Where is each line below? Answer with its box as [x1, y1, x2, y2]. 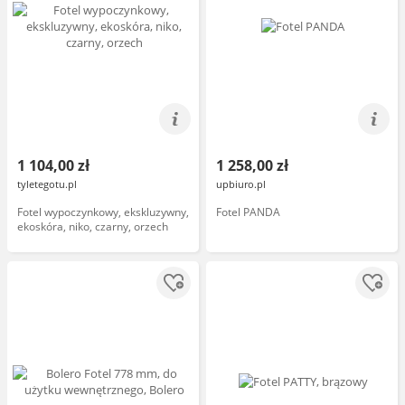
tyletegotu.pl [17, 177, 77, 191]
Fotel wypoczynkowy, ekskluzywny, [17, 204, 189, 220]
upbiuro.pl [216, 177, 266, 191]
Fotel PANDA [216, 204, 280, 220]
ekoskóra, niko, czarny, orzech [17, 219, 168, 234]
